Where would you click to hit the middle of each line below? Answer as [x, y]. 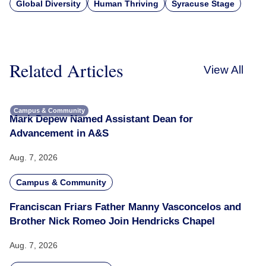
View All [224, 69]
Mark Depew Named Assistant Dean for [101, 119]
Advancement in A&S [59, 133]
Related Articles [66, 70]
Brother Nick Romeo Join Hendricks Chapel [112, 221]
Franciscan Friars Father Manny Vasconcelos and [125, 207]
